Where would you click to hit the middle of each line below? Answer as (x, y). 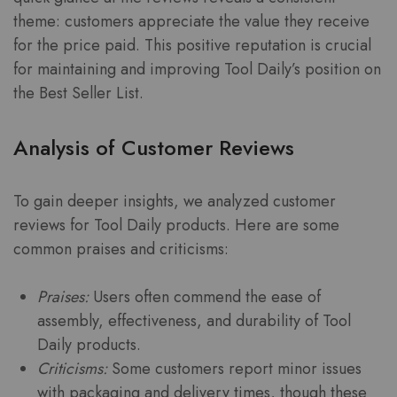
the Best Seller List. (78, 93)
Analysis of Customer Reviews (154, 148)
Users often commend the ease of (205, 296)
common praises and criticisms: (121, 249)
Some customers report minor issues (234, 368)
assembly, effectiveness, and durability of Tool (194, 320)
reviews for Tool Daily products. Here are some (176, 225)
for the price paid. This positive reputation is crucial (192, 46)
